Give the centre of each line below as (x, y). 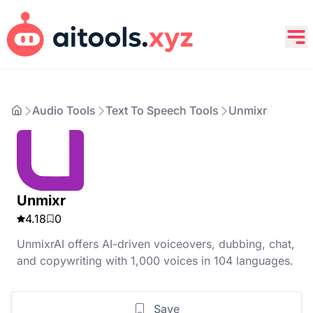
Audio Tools (64, 110)
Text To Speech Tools (162, 110)
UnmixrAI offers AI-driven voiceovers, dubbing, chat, (156, 243)
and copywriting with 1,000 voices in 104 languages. (155, 260)
